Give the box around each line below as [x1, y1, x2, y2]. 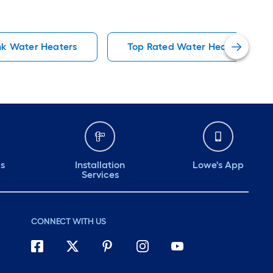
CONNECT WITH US [30, 216, 106, 227]
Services [81, 169, 119, 180]
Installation [75, 159, 125, 171]
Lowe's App [193, 159, 244, 171]
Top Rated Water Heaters [127, 41, 245, 52]
